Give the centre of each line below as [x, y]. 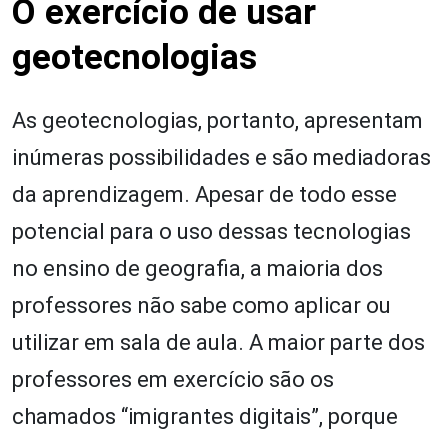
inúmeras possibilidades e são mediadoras [221, 157]
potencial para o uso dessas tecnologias [211, 231]
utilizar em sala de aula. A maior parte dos [218, 342]
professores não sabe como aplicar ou [201, 305]
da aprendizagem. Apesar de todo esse [204, 194]
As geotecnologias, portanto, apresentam [217, 120]
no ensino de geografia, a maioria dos [197, 268]
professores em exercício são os [173, 379]
